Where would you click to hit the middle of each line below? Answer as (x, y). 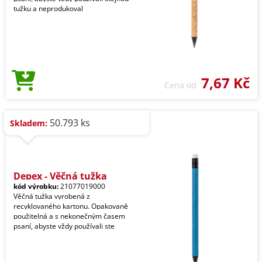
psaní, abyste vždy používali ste (64, 226)
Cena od (183, 85)
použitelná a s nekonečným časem (69, 216)
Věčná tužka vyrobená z (52, 196)
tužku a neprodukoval (48, 8)
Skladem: (29, 123)
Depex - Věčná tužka (60, 176)
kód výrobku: (36, 186)
